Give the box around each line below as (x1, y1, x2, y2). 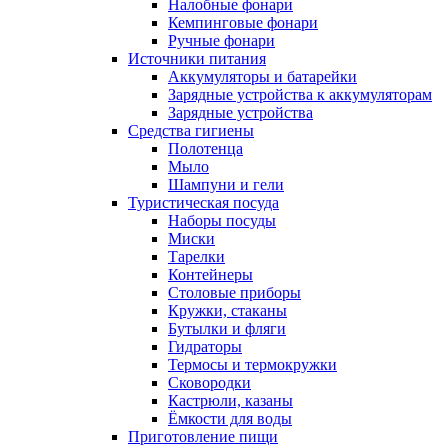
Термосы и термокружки (168, 355, 337, 373)
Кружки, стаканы (168, 301, 287, 319)
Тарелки (168, 247, 225, 265)
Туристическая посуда (128, 193, 279, 211)
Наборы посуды (168, 211, 276, 229)
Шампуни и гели (168, 175, 284, 193)
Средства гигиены (128, 121, 254, 139)
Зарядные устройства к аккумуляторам (168, 85, 432, 103)
